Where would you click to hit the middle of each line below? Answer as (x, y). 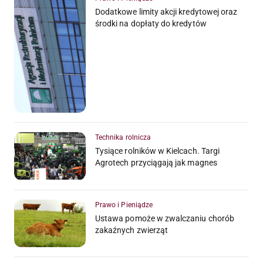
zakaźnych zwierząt (132, 230)
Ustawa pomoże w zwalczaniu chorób (165, 218)
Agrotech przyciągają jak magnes (156, 163)
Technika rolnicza (123, 138)
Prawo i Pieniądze (124, 205)
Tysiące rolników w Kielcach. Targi (158, 151)
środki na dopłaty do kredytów (151, 23)
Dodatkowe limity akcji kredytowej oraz (166, 11)
